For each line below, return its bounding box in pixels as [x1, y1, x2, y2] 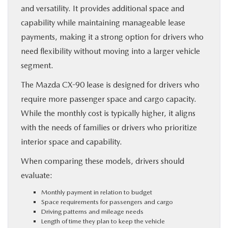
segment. [21, 60, 53, 70]
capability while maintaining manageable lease [21, 17, 185, 27]
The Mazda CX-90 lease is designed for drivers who [21, 79, 199, 90]
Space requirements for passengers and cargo [41, 197, 173, 206]
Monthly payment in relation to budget [41, 188, 152, 196]
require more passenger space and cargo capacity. [21, 94, 196, 104]
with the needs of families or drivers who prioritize [21, 122, 197, 132]
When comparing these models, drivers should [21, 156, 184, 166]
